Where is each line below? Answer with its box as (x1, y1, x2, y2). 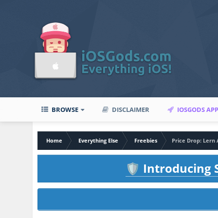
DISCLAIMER (110, 105, 150, 114)
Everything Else (78, 137, 119, 144)
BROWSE (50, 105, 79, 114)
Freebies (134, 137, 158, 144)
